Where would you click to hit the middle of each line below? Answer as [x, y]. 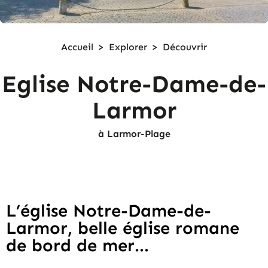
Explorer [128, 47]
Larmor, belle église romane [123, 229]
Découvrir [185, 47]
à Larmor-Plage [134, 133]
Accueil [77, 47]
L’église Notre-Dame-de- [109, 211]
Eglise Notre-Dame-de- [134, 84]
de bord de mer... [77, 246]
